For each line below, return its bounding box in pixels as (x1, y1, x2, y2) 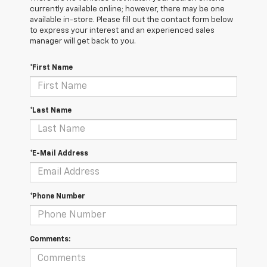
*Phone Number (30, 193, 85, 201)
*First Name (30, 64, 73, 72)
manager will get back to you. (30, 38, 136, 46)
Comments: (30, 236, 70, 244)
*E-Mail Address (30, 150, 88, 158)
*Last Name (30, 107, 72, 115)
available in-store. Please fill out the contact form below (30, 16, 233, 24)
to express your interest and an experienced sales (30, 27, 215, 35)
